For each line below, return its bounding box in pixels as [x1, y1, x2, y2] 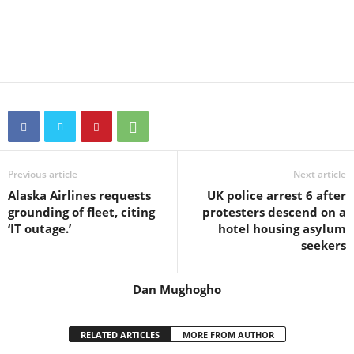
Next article [293, 168, 346, 181]
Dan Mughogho [133, 281, 221, 297]
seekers [301, 237, 346, 253]
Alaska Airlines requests [8, 187, 151, 203]
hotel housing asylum [218, 220, 346, 236]
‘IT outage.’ [8, 220, 71, 236]
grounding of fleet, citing [8, 204, 155, 220]
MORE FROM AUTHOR [182, 329, 274, 341]
